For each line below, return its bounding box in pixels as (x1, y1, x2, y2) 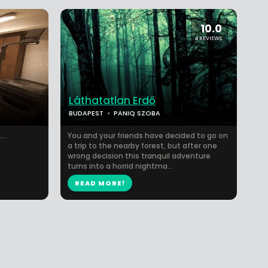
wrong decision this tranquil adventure (68, 151, 211, 161)
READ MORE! (75, 178, 125, 188)
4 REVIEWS (194, 35, 222, 42)
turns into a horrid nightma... (68, 161, 173, 171)
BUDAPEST (69, 108, 103, 118)
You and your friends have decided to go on (68, 130, 228, 141)
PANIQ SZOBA (114, 108, 160, 118)
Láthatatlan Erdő (69, 93, 156, 108)
